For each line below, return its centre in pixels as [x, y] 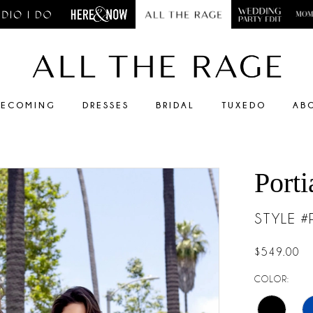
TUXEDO [244, 105]
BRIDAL [175, 105]
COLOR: [272, 279]
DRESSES [106, 105]
